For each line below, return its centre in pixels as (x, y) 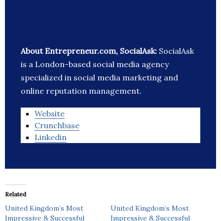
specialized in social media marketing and (99, 78)
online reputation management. (81, 91)
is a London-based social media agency (95, 64)
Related (16, 194)
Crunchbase (57, 126)
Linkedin (51, 137)
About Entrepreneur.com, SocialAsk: (90, 51)
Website (50, 114)
